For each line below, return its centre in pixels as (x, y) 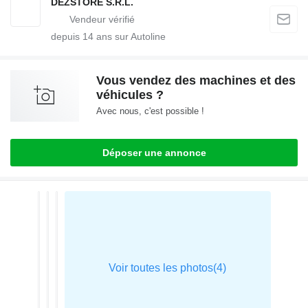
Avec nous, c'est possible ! (150, 111)
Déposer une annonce (154, 152)
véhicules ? (130, 95)
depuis (67, 36)
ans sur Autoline (130, 36)
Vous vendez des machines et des (196, 80)
